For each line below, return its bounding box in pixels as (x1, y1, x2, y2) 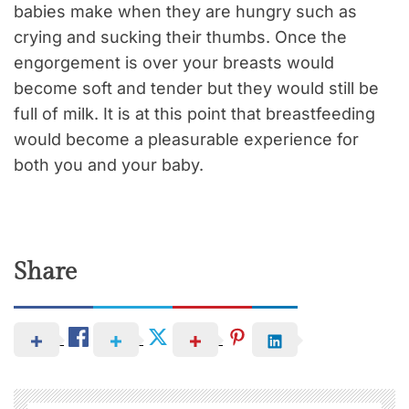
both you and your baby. (14, 155, 204, 175)
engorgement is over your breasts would (14, 53, 334, 73)
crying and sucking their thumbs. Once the (14, 27, 347, 47)
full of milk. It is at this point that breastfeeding (14, 104, 375, 124)
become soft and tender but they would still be (14, 79, 379, 99)
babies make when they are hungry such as (14, 2, 357, 22)
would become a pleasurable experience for (14, 130, 359, 150)
